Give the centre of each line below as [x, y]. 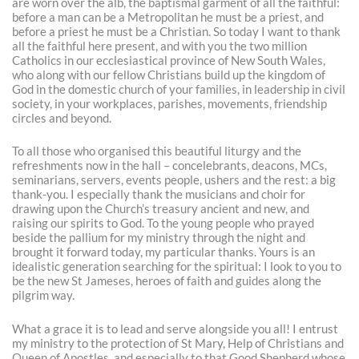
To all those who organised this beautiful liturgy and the [157, 151]
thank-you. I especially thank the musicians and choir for [159, 195]
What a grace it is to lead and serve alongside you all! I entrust [175, 329]
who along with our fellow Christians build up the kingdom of [169, 75]
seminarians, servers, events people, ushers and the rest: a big [174, 180]
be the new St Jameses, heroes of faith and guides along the [167, 281]
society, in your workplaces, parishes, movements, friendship [170, 103]
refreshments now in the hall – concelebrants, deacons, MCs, [170, 166]
